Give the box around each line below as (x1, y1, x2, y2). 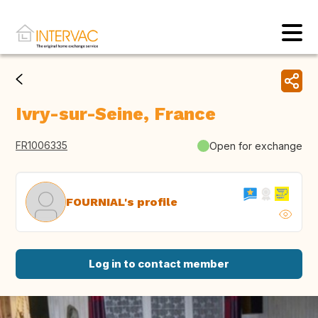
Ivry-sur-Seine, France (16, 104, 216, 125)
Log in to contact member (89, 257, 229, 271)
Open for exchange (209, 139, 302, 152)
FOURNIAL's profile (66, 194, 177, 209)
